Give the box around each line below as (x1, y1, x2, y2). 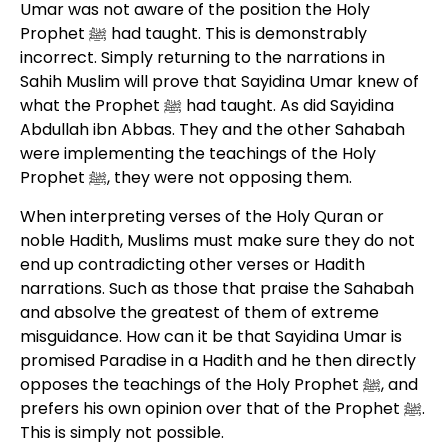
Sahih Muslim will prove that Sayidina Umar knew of (19, 70, 419, 93)
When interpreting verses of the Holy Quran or (19, 205, 384, 228)
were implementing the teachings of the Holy (19, 142, 376, 165)
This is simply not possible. (19, 421, 224, 444)
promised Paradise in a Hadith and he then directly (19, 349, 416, 372)
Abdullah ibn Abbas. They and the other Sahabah (19, 118, 405, 141)
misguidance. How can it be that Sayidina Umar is (19, 325, 402, 348)
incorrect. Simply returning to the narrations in (19, 46, 385, 69)
